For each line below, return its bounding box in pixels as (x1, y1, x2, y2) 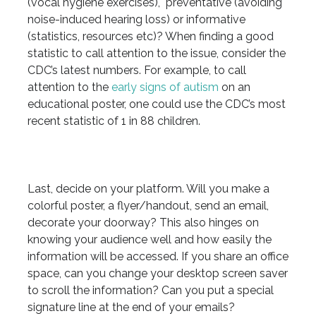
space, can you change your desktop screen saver (27, 267, 288, 281)
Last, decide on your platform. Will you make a (27, 182, 269, 196)
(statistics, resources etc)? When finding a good (27, 30, 274, 44)
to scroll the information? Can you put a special (27, 284, 274, 298)
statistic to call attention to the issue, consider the (27, 47, 286, 61)
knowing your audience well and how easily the (27, 233, 272, 247)
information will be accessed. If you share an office (27, 250, 288, 264)
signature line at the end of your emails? (27, 300, 235, 315)
